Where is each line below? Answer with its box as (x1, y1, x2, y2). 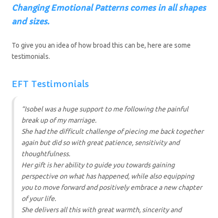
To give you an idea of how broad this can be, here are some (12, 41, 191, 50)
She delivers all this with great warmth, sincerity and (21, 206, 182, 214)
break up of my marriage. (21, 116, 96, 125)
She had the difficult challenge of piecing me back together (21, 127, 203, 136)
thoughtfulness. (21, 150, 70, 158)
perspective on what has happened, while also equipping (21, 172, 194, 181)
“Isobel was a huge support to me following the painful (21, 105, 188, 113)
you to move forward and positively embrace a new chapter (21, 183, 202, 192)
